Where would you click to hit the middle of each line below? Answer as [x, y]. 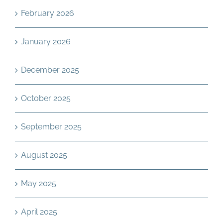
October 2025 [46, 98]
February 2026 [48, 13]
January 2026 [46, 42]
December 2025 [50, 70]
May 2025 [39, 183]
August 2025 [44, 155]
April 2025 [39, 212]
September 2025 [51, 127]
